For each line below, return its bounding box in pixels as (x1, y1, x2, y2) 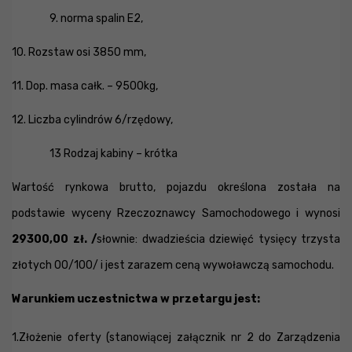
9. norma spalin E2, (49, 12, 143, 25)
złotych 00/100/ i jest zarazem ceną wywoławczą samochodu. (12, 258, 334, 272)
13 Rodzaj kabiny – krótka (49, 147, 178, 160)
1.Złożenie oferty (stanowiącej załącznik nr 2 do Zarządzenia (12, 331, 340, 344)
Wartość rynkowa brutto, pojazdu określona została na (12, 181, 340, 194)
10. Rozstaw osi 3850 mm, (12, 46, 146, 59)
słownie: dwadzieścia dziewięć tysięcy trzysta (97, 233, 340, 246)
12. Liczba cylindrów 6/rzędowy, (12, 113, 173, 126)
